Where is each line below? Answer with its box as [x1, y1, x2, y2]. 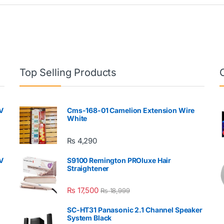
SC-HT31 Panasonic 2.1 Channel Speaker [67, 205, 202, 214]
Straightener [67, 163, 109, 172]
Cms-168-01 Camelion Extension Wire [67, 106, 195, 115]
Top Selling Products [19, 66, 117, 79]
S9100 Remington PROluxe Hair [67, 155, 171, 164]
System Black [67, 213, 112, 222]
